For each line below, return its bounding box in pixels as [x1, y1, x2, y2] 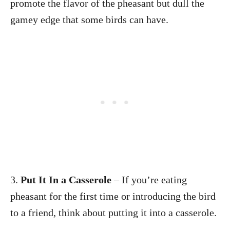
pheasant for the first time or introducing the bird [10, 190, 216, 202]
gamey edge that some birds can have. [10, 13, 168, 25]
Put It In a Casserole [21, 174, 114, 185]
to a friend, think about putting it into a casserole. [10, 206, 217, 218]
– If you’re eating [114, 174, 187, 185]
